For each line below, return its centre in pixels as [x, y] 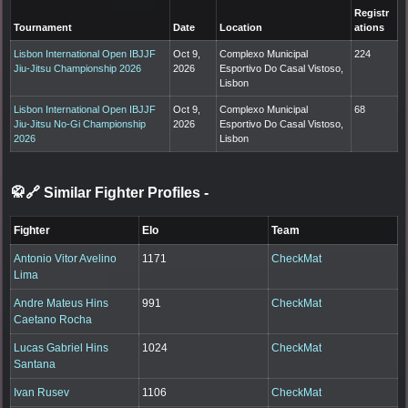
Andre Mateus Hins [61, 303]
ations [370, 27]
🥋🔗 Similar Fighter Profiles [107, 192]
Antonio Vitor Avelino [66, 258]
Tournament [43, 27]
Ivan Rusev [42, 392]
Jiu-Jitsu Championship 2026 [78, 68]
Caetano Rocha [53, 319]
